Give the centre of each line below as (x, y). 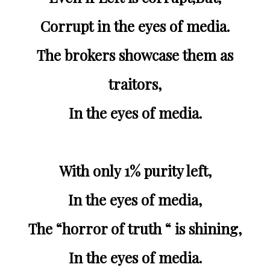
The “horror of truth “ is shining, (139, 228)
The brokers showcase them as (41, 55)
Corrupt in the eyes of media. (140, 26)
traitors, (135, 83)
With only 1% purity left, (141, 170)
